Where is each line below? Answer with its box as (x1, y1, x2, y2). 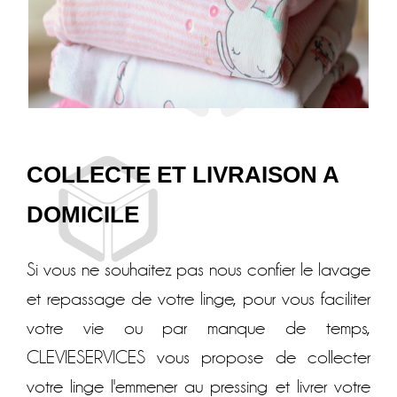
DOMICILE (27, 201, 140, 229)
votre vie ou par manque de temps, (27, 318, 370, 339)
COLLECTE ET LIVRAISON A (27, 161, 339, 189)
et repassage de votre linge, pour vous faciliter (27, 289, 370, 309)
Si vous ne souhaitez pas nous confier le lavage (27, 260, 370, 280)
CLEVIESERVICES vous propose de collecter (27, 347, 370, 368)
